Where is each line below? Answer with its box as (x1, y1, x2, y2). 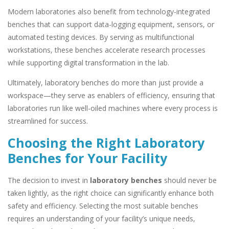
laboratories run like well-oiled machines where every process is (8, 103, 218, 113)
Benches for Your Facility (8, 149, 167, 167)
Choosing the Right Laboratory (8, 133, 204, 151)
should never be (162, 175, 217, 185)
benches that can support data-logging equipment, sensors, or (8, 19, 214, 29)
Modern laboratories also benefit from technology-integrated (8, 6, 210, 16)
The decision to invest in (8, 175, 90, 185)
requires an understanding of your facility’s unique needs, (8, 213, 195, 223)
